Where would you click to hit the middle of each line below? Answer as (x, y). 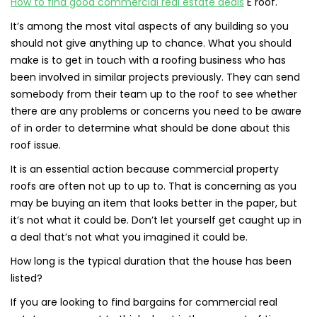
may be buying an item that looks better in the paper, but (154, 203)
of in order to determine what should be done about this (150, 128)
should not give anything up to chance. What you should (151, 43)
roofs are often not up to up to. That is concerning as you (154, 186)
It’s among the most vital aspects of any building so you (150, 26)
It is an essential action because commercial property (145, 169)
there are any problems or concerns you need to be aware (156, 111)
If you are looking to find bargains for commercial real (144, 302)
